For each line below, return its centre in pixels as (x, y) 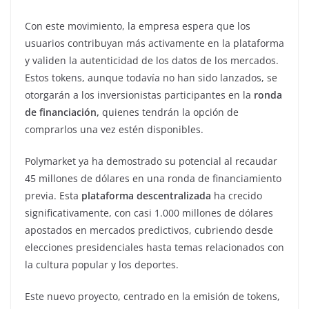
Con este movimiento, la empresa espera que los (138, 26)
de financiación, (62, 112)
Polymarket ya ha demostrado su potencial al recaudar (151, 161)
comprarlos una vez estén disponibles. (114, 129)
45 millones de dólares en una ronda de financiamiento (153, 178)
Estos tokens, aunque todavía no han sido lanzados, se (151, 77)
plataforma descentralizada (146, 195)
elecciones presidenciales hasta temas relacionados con (154, 247)
